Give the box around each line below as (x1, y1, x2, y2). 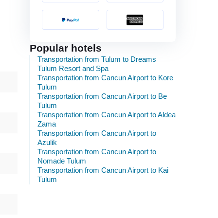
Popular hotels (30, 42, 102, 54)
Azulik (37, 139, 57, 147)
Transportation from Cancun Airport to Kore (37, 74, 173, 82)
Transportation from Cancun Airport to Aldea (37, 111, 176, 119)
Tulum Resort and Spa (37, 65, 109, 73)
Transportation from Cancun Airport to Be (37, 92, 167, 101)
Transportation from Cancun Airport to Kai (37, 166, 168, 175)
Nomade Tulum (37, 157, 86, 165)
